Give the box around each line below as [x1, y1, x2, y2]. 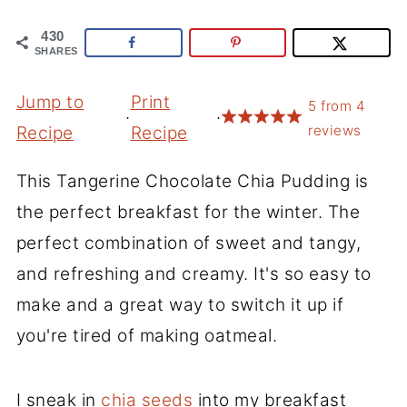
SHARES [34, 45, 78, 56]
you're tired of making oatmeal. [15, 324, 278, 346]
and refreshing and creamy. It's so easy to [15, 263, 372, 284]
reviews [308, 121, 362, 139]
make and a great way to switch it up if [15, 293, 344, 315]
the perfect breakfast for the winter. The [15, 201, 361, 223]
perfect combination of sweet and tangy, [15, 232, 362, 253]
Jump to [15, 91, 84, 113]
